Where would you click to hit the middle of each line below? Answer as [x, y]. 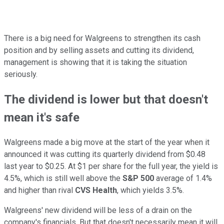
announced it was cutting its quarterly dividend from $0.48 [105, 154]
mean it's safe [42, 117]
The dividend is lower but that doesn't [106, 99]
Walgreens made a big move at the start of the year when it [107, 142]
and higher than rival [39, 190]
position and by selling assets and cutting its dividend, [99, 50]
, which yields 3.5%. [150, 190]
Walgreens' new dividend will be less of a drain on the [98, 210]
